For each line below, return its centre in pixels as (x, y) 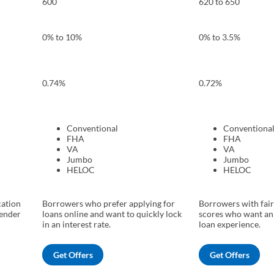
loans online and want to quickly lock (112, 214)
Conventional (92, 128)
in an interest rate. (76, 224)
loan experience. (230, 224)
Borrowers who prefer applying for (109, 204)
